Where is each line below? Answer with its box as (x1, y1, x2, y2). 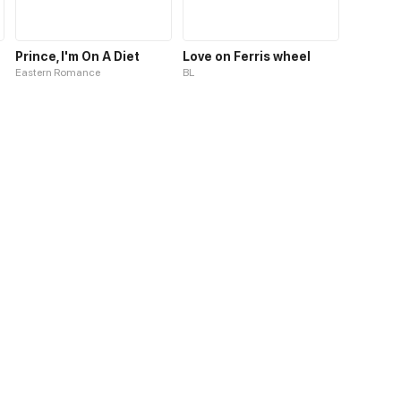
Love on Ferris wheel (183, 48, 311, 64)
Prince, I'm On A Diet (15, 48, 140, 64)
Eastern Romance (15, 65, 100, 79)
